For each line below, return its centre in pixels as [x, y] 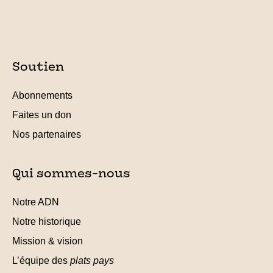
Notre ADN [36, 202]
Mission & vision [48, 241]
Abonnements [42, 95]
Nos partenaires [47, 134]
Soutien [38, 68]
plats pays [92, 261]
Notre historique [47, 222]
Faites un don [42, 115]
